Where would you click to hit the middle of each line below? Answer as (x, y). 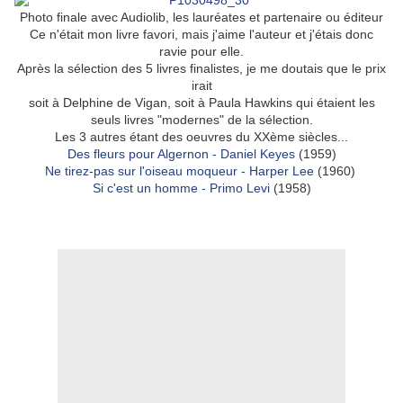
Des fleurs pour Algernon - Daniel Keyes (181, 154)
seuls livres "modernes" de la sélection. (201, 120)
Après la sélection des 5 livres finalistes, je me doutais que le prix (201, 69)
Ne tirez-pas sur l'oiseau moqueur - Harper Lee (179, 171)
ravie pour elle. (201, 52)
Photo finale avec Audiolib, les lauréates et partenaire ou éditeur (201, 18)
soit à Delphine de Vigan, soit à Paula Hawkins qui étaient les (201, 103)
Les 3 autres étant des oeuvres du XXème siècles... (201, 137)
